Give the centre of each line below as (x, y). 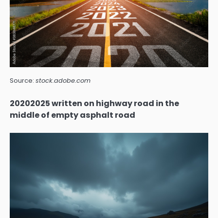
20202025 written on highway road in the (94, 104)
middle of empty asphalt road (73, 115)
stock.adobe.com (63, 81)
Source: (23, 81)
